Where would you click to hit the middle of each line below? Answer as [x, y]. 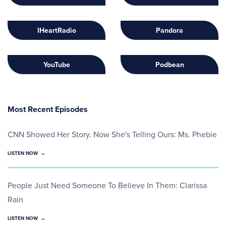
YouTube [56, 64]
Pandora [169, 30]
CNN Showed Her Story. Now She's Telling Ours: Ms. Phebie [112, 134]
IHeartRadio [56, 30]
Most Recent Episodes [48, 109]
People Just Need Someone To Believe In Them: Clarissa [107, 185]
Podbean [169, 64]
